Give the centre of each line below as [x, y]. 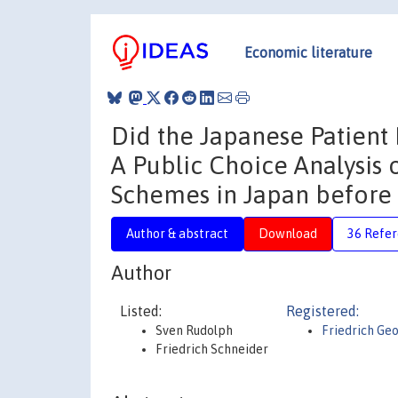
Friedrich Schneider [212, 349]
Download [288, 233]
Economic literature [308, 52]
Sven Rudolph [194, 330]
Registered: [322, 311]
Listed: [141, 311]
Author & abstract [177, 233]
